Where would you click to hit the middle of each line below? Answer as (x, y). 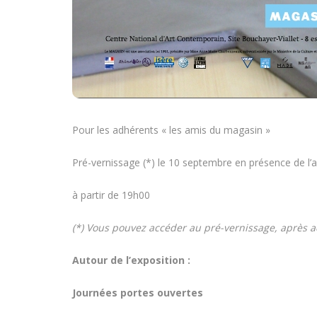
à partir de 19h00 (111, 195)
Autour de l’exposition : (131, 260)
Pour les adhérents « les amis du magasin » (171, 129)
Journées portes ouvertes (138, 292)
